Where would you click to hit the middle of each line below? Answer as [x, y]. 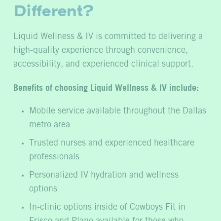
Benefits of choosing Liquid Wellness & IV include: [106, 87]
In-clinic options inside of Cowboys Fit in [107, 207]
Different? [53, 11]
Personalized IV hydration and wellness [104, 175]
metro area [49, 125]
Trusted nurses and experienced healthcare [111, 143]
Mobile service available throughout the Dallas [117, 111]
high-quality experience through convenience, [101, 51]
